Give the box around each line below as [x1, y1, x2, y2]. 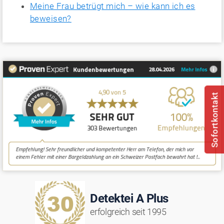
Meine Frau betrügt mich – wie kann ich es [30, 1, 195, 11]
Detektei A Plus [90, 191, 168, 205]
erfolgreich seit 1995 [90, 206, 166, 217]
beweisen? [30, 13, 71, 24]
